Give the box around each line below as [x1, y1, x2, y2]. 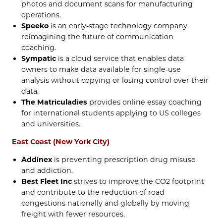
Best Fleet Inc [21, 177, 72, 186]
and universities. [21, 119, 81, 128]
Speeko [21, 21, 49, 30]
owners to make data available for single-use [21, 64, 181, 74]
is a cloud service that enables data [56, 54, 184, 63]
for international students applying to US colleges [21, 108, 201, 117]
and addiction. [21, 166, 73, 175]
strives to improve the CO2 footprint [72, 177, 205, 186]
